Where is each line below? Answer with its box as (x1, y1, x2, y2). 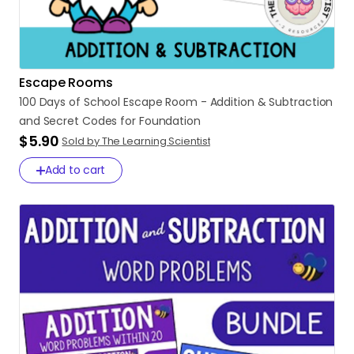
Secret (43, 113, 79, 129)
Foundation (138, 113, 201, 129)
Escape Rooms (19, 73, 113, 92)
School (83, 94, 121, 110)
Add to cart (44, 162, 106, 178)
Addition (209, 94, 254, 110)
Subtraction (269, 94, 333, 110)
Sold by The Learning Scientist (62, 134, 211, 149)
